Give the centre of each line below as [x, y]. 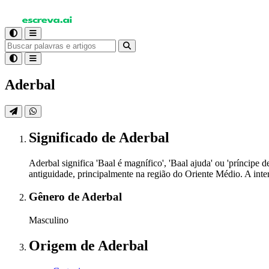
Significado [65, 137]
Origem [55, 245]
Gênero [48, 197]
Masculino [49, 220]
